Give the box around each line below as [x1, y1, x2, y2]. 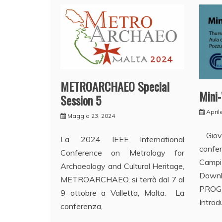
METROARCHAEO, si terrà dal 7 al [60, 174, 185, 185]
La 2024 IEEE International [60, 134, 185, 145]
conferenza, [60, 201, 103, 212]
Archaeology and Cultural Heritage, [60, 161, 185, 171]
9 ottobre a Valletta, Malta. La [60, 188, 185, 198]
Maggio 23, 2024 [67, 112, 115, 120]
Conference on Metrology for [60, 148, 185, 158]
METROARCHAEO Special [60, 77, 169, 96]
